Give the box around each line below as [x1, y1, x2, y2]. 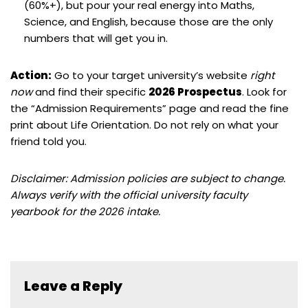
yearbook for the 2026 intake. [10, 203, 160, 219]
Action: [10, 67, 52, 82]
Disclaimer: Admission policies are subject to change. [10, 170, 285, 186]
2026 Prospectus [148, 84, 242, 99]
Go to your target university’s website [52, 67, 250, 82]
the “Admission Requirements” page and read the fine [10, 100, 289, 115]
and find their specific [32, 84, 148, 99]
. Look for [242, 84, 287, 99]
